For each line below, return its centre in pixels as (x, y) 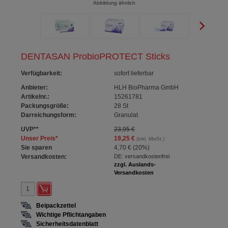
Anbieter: (35, 88)
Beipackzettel (56, 206)
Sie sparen (37, 148)
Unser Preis (38, 138)
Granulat (126, 115)
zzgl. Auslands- (135, 164)
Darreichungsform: (49, 115)
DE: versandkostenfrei (141, 156)
